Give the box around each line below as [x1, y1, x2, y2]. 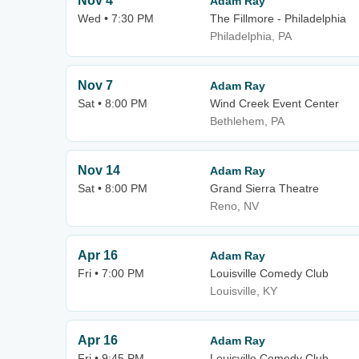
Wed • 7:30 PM [78, 12, 154, 25]
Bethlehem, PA [210, 115, 284, 127]
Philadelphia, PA [210, 30, 292, 42]
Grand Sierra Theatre [210, 182, 319, 195]
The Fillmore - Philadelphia [210, 12, 346, 25]
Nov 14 [78, 163, 120, 177]
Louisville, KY [210, 284, 277, 297]
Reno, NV [210, 200, 259, 212]
